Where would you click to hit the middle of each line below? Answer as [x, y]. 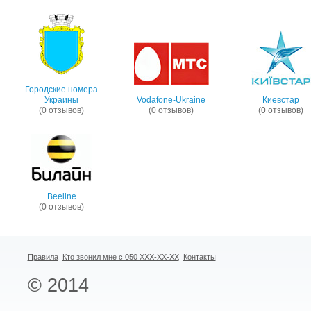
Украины [61, 100]
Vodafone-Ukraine [171, 100]
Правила [43, 257]
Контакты [199, 257]
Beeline [61, 197]
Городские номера [61, 90]
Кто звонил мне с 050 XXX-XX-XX [120, 257]
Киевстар [281, 100]
